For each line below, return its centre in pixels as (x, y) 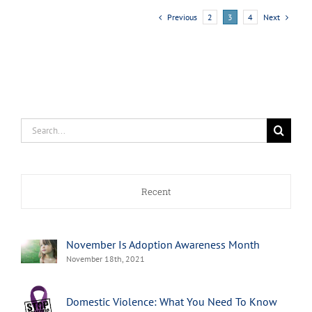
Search (36, 126)
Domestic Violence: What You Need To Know (172, 302)
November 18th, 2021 (106, 258)
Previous (182, 17)
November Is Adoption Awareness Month (163, 244)
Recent (156, 191)
